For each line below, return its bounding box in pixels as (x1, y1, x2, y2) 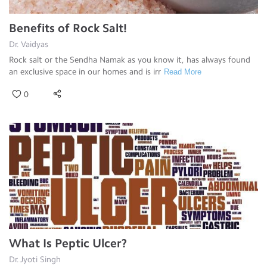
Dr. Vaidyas (9, 39, 48, 49)
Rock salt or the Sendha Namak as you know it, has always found (9, 54, 250, 65)
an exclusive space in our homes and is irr (9, 66, 161, 77)
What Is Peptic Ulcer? (9, 235, 127, 250)
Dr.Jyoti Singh (9, 254, 61, 265)
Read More (164, 67, 201, 76)
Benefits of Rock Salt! (9, 20, 127, 35)
